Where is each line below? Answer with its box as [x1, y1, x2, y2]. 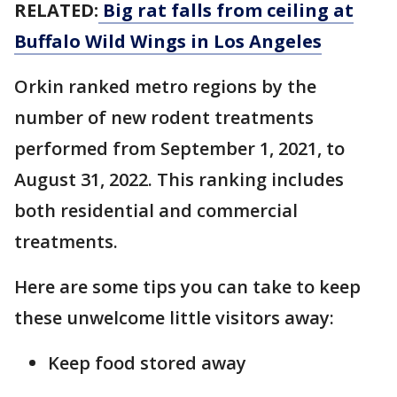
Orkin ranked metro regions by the [14, 74, 316, 98]
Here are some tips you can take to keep [14, 275, 361, 299]
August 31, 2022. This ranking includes [14, 167, 344, 191]
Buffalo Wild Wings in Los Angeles [14, 29, 322, 53]
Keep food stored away [48, 351, 246, 375]
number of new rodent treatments [14, 105, 314, 129]
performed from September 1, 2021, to [14, 136, 345, 160]
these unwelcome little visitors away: [14, 306, 334, 330]
